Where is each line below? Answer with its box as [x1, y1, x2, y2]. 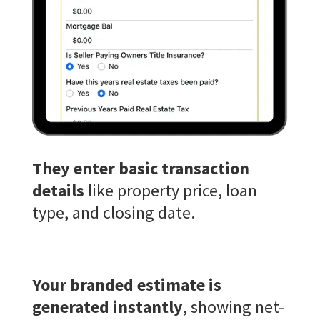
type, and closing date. [31, 201, 195, 224]
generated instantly [31, 296, 183, 319]
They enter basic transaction [31, 157, 249, 180]
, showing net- [182, 296, 284, 319]
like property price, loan [84, 179, 257, 202]
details [31, 179, 84, 202]
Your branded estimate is [31, 274, 221, 296]
